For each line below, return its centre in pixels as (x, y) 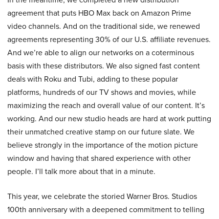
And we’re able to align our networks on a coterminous (101, 53)
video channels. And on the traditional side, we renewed (104, 26)
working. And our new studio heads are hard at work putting (109, 119)
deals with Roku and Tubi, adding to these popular (93, 79)
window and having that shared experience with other (99, 158)
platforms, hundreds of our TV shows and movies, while (102, 92)
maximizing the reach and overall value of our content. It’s (106, 105)
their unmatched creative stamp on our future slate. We (101, 132)
